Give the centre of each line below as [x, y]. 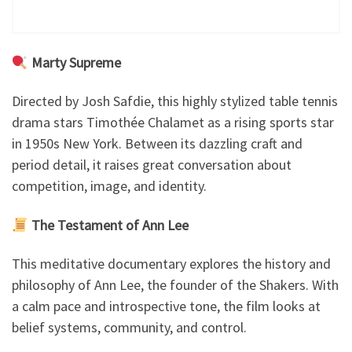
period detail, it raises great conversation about [152, 165]
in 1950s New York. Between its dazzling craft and [157, 144]
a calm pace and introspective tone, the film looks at [166, 306]
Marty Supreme [76, 62]
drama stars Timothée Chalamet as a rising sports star [173, 123]
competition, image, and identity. [109, 186]
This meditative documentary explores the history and [171, 264]
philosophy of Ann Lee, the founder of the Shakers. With [175, 285]
